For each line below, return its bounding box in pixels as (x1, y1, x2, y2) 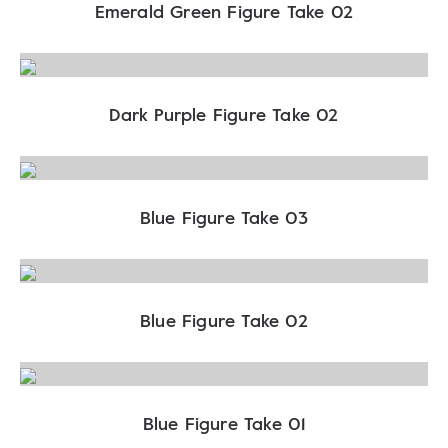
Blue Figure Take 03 (139, 204, 309, 230)
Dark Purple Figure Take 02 (109, 101, 339, 127)
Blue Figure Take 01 (142, 410, 306, 436)
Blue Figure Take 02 (140, 307, 308, 333)
